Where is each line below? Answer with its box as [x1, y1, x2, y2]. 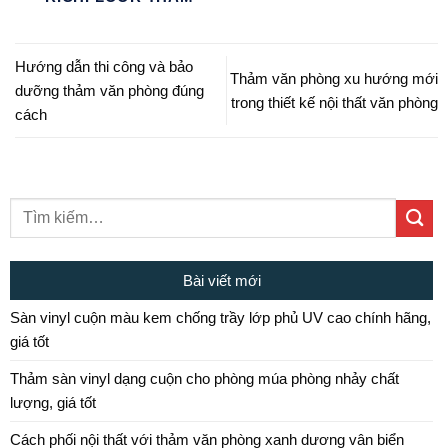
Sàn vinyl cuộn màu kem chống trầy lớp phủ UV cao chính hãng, [10, 308, 431, 326]
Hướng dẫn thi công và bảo [15, 57, 193, 75]
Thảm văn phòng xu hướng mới [230, 69, 438, 87]
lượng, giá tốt [10, 393, 96, 411]
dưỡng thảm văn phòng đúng [15, 81, 204, 99]
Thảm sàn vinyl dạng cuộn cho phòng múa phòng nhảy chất [10, 369, 399, 387]
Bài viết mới [182, 271, 261, 289]
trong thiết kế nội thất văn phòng [231, 93, 438, 111]
